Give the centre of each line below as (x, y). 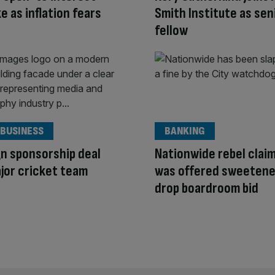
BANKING (185, 131)
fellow (171, 31)
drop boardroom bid (207, 188)
